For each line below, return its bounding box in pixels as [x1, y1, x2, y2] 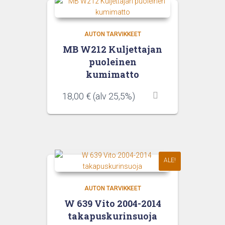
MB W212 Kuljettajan [63, 43, 162, 55]
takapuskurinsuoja [68, 209, 157, 222]
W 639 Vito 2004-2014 [64, 197, 161, 209]
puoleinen [88, 55, 137, 68]
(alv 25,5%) [91, 90, 135, 101]
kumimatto [86, 68, 139, 80]
